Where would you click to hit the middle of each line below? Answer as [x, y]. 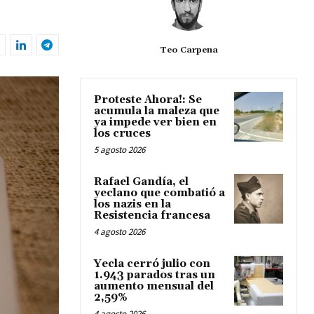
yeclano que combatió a [159, 193]
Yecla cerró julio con [152, 264]
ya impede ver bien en [155, 123]
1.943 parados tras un [155, 275]
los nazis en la [132, 205]
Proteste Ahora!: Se [148, 100]
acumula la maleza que [157, 111]
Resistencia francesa [152, 216]
